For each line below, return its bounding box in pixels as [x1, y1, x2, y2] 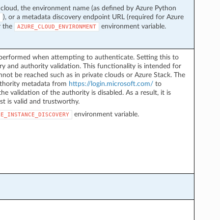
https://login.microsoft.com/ [68, 80, 153, 87]
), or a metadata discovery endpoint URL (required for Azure [2, 13, 184, 21]
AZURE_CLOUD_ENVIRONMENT [17, 23, 96, 30]
